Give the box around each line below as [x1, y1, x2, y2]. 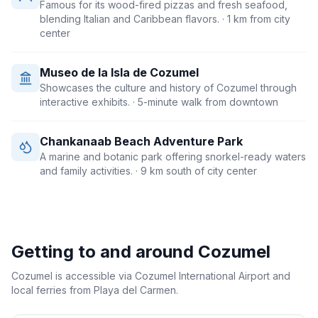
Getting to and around [11, 241, 198, 262]
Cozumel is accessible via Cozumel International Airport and [11, 270, 290, 282]
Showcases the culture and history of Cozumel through [40, 82, 297, 94]
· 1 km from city [219, 13, 290, 25]
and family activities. [40, 165, 133, 177]
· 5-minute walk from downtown [130, 96, 278, 108]
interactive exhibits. [40, 96, 130, 108]
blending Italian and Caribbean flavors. [40, 13, 219, 25]
